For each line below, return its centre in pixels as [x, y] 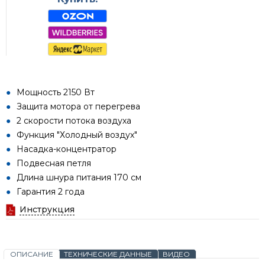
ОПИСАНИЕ [32, 254]
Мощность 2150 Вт [56, 93]
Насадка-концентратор [67, 149]
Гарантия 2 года [51, 192]
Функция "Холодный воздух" [77, 135]
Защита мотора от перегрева [78, 107]
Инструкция [47, 210]
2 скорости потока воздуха [74, 121]
